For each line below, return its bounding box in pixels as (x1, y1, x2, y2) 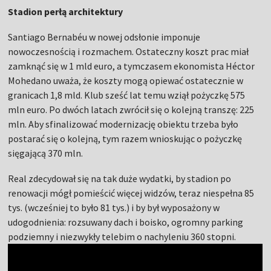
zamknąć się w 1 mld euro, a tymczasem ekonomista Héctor (8, 59, 255, 72)
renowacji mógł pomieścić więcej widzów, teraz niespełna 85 (8, 186, 255, 199)
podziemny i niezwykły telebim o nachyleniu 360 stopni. (8, 230, 237, 243)
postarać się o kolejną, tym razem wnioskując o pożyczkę (8, 132, 243, 145)
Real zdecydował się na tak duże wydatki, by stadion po (8, 172, 232, 184)
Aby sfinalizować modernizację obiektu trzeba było (28, 117, 239, 130)
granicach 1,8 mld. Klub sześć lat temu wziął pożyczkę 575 (8, 88, 246, 101)
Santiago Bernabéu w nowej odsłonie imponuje (8, 30, 201, 43)
